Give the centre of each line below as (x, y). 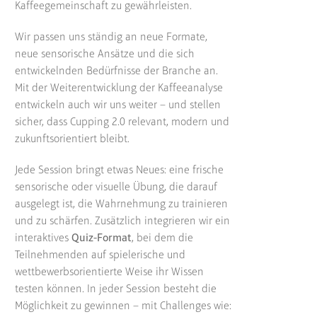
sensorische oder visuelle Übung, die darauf (116, 187)
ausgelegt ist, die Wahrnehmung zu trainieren (121, 204)
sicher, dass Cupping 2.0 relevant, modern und (122, 122)
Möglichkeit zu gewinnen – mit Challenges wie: (123, 306)
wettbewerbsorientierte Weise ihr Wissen (109, 272)
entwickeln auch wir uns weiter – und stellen (117, 105)
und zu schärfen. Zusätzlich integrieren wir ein (122, 221)
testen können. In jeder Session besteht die (115, 289)
